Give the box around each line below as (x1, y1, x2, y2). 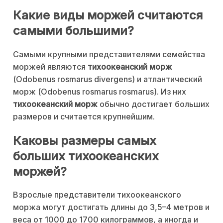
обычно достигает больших (98, 99, 210, 109)
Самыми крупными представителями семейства (13, 49, 205, 59)
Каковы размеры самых (13, 133, 156, 148)
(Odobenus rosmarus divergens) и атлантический (13, 74, 202, 84)
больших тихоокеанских (13, 148, 159, 163)
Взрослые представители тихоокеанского (13, 190, 181, 200)
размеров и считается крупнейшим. (13, 111, 155, 121)
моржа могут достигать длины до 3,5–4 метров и (13, 202, 210, 213)
